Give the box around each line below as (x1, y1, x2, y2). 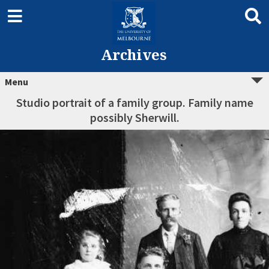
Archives (100, 44, 167, 64)
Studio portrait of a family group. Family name (16, 95, 253, 110)
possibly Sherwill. (89, 110, 180, 125)
